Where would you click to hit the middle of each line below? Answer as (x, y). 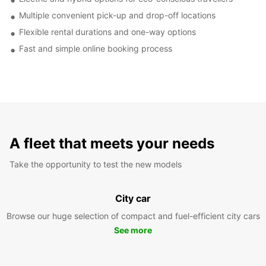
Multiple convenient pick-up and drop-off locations (117, 15)
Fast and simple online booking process (96, 48)
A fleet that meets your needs (112, 143)
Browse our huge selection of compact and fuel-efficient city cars (133, 216)
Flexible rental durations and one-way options (107, 31)
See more (133, 230)
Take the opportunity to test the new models (96, 164)
